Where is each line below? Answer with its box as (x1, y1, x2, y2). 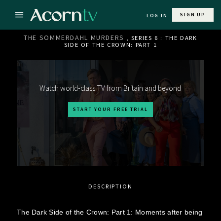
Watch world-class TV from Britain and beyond (39, 83, 182, 93)
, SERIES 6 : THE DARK (126, 34, 197, 41)
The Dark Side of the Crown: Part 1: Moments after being (16, 208, 203, 216)
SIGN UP (180, 11, 206, 18)
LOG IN (146, 12, 168, 19)
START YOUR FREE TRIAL (73, 106, 148, 112)
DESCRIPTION (88, 182, 133, 190)
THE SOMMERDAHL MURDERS (24, 33, 124, 42)
